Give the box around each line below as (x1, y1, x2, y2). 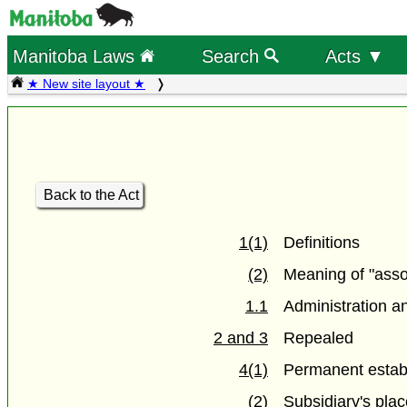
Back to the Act (43, 187, 139, 203)
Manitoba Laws (13, 45, 141, 66)
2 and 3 (213, 328, 268, 347)
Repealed (283, 328, 354, 347)
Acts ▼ (324, 45, 384, 66)
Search (201, 45, 264, 66)
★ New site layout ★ (27, 76, 145, 91)
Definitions (283, 233, 361, 252)
